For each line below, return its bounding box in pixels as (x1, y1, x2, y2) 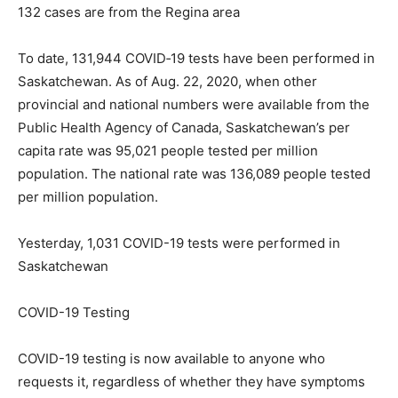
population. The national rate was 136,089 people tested (18, 164, 370, 182)
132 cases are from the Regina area (18, 3, 240, 20)
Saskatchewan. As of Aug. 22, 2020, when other (18, 72, 317, 90)
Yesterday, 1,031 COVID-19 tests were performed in (18, 234, 340, 251)
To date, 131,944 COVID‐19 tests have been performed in (18, 49, 375, 67)
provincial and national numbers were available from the (18, 95, 370, 113)
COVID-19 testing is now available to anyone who (18, 349, 325, 367)
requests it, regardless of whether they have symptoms (18, 372, 365, 390)
